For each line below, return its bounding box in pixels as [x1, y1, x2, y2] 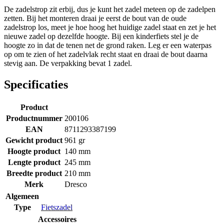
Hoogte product [7, 146, 60, 155]
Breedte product [6, 168, 62, 177]
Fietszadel [41, 202, 72, 211]
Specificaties [4, 77, 68, 91]
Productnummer [5, 113, 62, 122]
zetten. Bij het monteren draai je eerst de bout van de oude [4, 13, 186, 22]
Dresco [64, 179, 87, 188]
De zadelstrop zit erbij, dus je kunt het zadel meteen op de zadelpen [4, 4, 215, 13]
